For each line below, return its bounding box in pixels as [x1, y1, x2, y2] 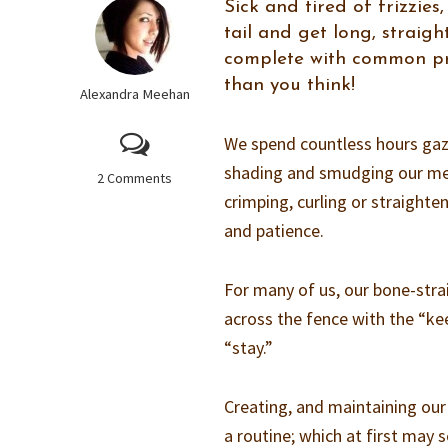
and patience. [224, 219, 325, 242]
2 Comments [97, 169, 173, 187]
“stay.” [224, 336, 274, 359]
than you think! [224, 76, 356, 95]
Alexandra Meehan [79, 85, 190, 103]
